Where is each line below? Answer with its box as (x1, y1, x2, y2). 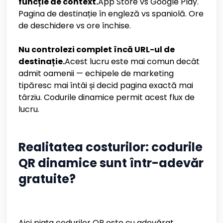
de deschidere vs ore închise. (18, 20, 131, 31)
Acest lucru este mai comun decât (65, 56, 200, 67)
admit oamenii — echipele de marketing (18, 68, 174, 79)
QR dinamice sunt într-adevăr (18, 155, 204, 171)
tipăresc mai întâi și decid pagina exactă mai (18, 80, 193, 91)
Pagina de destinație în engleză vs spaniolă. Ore (18, 8, 204, 19)
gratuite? (18, 171, 76, 187)
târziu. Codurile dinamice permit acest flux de (18, 92, 195, 103)
